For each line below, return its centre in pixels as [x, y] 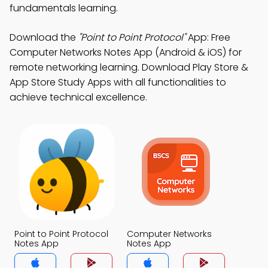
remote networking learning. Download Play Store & [129, 67]
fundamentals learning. [64, 8]
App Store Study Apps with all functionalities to [118, 82]
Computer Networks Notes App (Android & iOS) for [126, 52]
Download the [44, 37]
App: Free [208, 37]
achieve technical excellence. [78, 97]
